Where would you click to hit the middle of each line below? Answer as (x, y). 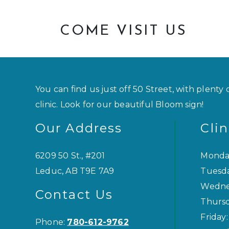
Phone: (51, 222)
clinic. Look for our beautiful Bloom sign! (120, 104)
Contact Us (74, 194)
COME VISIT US (123, 31)
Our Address (79, 128)
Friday (213, 217)
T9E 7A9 (97, 171)
